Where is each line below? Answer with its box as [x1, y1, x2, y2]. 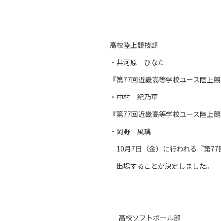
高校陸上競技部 [110, 40, 158, 50]
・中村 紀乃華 [110, 92, 158, 102]
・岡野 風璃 [110, 126, 151, 136]
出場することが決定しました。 [110, 161, 213, 171]
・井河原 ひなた [110, 57, 165, 67]
